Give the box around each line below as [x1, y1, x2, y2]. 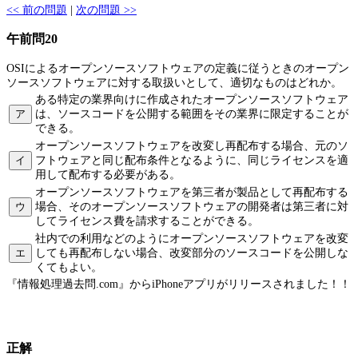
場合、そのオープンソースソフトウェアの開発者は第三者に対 [35, 200, 348, 213]
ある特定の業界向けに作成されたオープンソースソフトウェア [35, 93, 348, 105]
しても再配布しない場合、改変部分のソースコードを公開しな [35, 246, 348, 259]
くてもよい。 [35, 261, 102, 273]
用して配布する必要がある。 [35, 168, 181, 181]
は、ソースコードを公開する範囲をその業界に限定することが [35, 107, 348, 120]
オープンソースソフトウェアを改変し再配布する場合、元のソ [35, 139, 348, 152]
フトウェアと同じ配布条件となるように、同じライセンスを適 [35, 153, 348, 166]
